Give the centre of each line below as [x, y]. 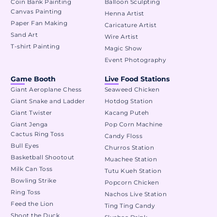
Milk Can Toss [32, 169]
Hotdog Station [129, 101]
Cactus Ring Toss [38, 134]
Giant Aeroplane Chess [46, 90]
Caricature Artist [131, 25]
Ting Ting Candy [130, 206]
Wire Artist [121, 37]
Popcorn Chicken [132, 183]
